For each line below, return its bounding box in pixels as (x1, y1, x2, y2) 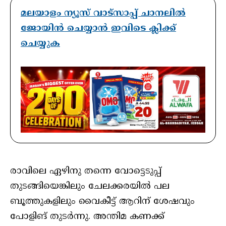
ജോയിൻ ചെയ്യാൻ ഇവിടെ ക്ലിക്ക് (21, 23, 176, 35)
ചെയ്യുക (21, 38, 60, 50)
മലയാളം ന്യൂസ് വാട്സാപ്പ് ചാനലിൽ (21, 8, 186, 20)
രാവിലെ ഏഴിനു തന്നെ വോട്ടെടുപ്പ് (10, 165, 161, 178)
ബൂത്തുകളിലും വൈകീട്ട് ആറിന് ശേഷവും (10, 196, 195, 208)
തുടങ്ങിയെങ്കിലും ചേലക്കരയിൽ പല (10, 181, 169, 193)
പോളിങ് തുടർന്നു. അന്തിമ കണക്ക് (10, 211, 164, 223)
